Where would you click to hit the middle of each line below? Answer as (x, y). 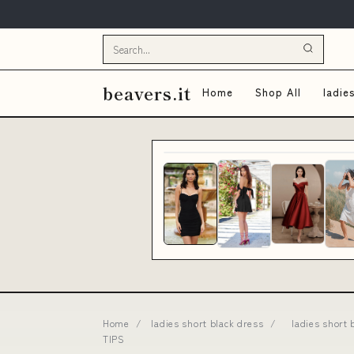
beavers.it (147, 93)
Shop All (278, 92)
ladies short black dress (207, 323)
